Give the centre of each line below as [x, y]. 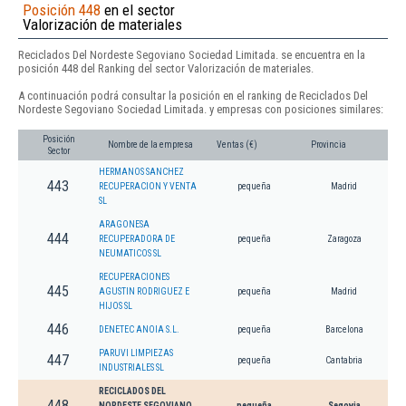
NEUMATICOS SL [130, 254]
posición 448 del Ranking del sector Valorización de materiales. [166, 68]
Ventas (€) [237, 145]
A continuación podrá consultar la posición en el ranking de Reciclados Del [193, 95]
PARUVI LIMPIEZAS [136, 353]
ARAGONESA [124, 225]
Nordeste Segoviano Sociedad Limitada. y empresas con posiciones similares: [201, 109]
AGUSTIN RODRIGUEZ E [144, 292]
